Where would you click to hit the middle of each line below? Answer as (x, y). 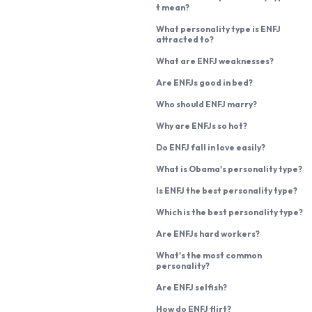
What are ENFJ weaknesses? (215, 61)
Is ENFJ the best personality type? (227, 190)
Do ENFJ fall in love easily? (211, 147)
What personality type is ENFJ (218, 29)
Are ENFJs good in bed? (204, 82)
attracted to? (185, 39)
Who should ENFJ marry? (206, 104)
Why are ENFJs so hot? (202, 125)
